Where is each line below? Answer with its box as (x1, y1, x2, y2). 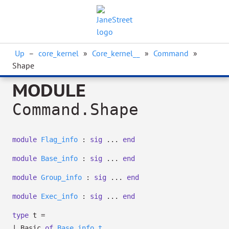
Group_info (41, 173, 82, 181)
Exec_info (41, 192, 78, 200)
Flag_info (41, 135, 78, 144)
